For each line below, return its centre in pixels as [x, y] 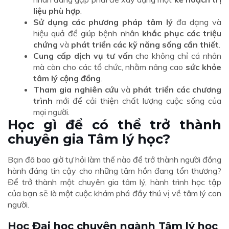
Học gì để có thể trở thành [114, 125]
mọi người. [51, 112]
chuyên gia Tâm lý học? [89, 139]
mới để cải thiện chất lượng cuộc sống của [137, 101]
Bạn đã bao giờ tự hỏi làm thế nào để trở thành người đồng [114, 160]
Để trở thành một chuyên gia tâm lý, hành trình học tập [114, 182]
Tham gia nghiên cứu [76, 90]
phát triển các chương [177, 90]
